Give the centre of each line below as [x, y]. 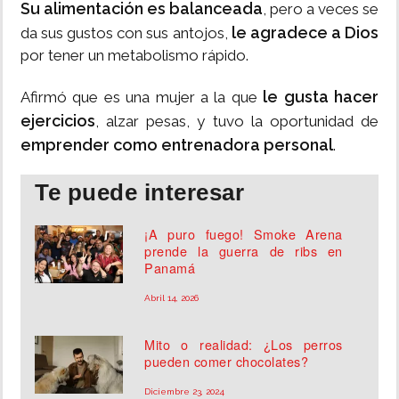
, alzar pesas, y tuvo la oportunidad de [237, 122]
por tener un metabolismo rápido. [134, 56]
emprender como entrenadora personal [177, 145]
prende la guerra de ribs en [244, 251]
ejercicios [58, 121]
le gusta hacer [321, 97]
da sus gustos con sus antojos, [124, 33]
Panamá [170, 268]
